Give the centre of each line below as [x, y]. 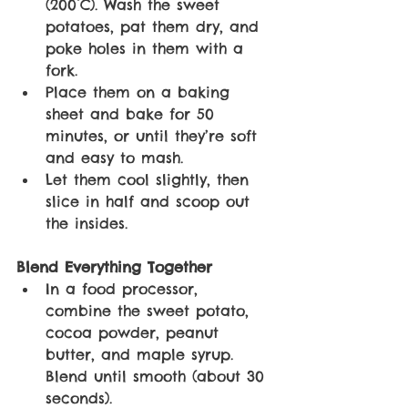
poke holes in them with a [148, 48]
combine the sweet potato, [150, 310]
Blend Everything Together [114, 266]
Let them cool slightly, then [150, 179]
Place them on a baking [141, 92]
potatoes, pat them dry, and [155, 26]
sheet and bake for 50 [133, 113]
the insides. [90, 223]
